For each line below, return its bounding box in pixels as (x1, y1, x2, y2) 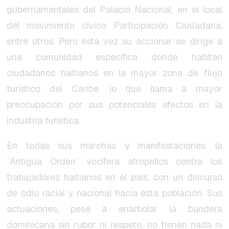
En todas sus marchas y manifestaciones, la (7, 140, 222, 152)
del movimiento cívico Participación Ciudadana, (7, 19, 222, 32)
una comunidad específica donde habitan (7, 51, 222, 63)
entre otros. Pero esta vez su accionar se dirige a (7, 35, 222, 48)
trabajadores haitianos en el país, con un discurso (7, 171, 222, 184)
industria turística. (7, 114, 81, 127)
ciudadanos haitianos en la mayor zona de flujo (7, 67, 222, 79)
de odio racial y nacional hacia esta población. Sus (7, 187, 222, 199)
